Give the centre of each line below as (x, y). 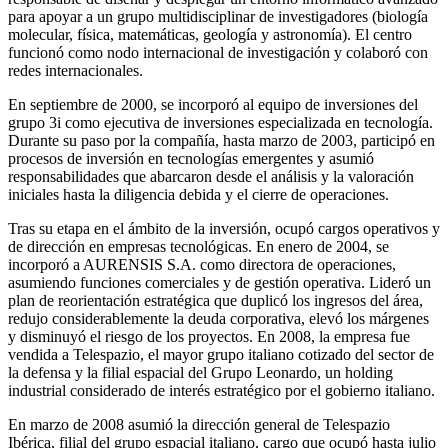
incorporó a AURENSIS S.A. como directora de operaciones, (202, 264)
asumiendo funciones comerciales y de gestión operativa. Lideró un (219, 282)
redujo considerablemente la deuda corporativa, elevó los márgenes (218, 318)
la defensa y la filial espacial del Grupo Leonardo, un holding (200, 372)
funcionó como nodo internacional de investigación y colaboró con (218, 52)
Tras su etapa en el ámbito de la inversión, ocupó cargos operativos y (224, 228)
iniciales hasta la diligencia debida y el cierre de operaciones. (198, 194)
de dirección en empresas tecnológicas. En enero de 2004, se (198, 246)
